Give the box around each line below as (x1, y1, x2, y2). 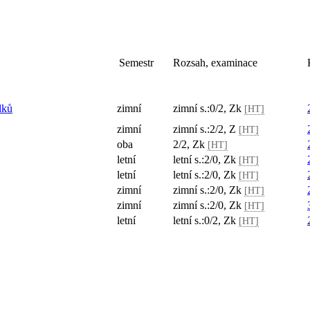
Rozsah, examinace (173, 57, 257, 69)
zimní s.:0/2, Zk (173, 102, 244, 114)
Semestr (119, 57, 154, 69)
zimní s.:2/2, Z (173, 123, 239, 135)
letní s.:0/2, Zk (173, 215, 239, 226)
